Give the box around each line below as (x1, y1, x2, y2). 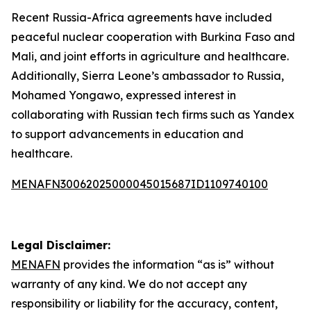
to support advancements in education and (11, 127, 244, 141)
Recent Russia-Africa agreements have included (11, 10, 272, 24)
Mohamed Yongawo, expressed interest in (11, 88, 236, 102)
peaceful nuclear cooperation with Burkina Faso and (11, 30, 295, 44)
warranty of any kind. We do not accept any (11, 277, 247, 291)
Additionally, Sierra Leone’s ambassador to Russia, (11, 69, 284, 83)
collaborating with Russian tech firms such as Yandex (11, 108, 294, 121)
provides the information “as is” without (60, 258, 274, 271)
